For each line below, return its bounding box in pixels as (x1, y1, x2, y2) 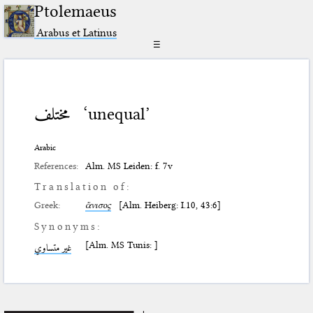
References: (34, 160, 79, 172)
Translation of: (34, 180, 132, 194)
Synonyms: (34, 220, 102, 233)
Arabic (34, 142, 57, 152)
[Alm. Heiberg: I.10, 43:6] (111, 199, 221, 211)
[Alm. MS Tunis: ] (85, 239, 159, 251)
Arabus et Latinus (36, 25, 117, 39)
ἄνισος (85, 199, 112, 211)
